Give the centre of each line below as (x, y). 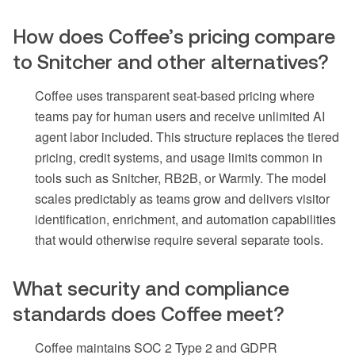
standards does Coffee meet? (149, 313)
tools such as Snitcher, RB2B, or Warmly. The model (181, 177)
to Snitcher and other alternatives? (171, 61)
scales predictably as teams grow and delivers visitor (182, 198)
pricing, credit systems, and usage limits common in (179, 157)
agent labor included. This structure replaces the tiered (187, 136)
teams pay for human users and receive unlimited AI (180, 116)
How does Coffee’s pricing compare (174, 36)
